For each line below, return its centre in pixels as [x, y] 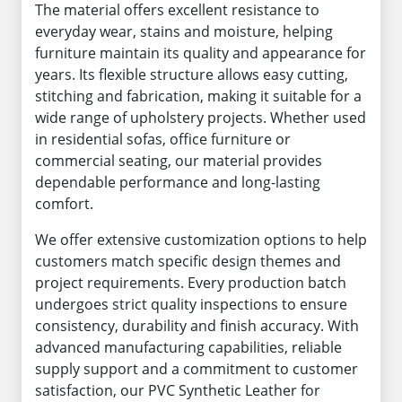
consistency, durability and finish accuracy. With [197, 326]
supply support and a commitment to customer [197, 369]
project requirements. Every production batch [191, 283]
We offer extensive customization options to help [201, 240]
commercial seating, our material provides [179, 161]
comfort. [64, 204]
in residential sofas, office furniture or [163, 139]
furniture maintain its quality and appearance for [201, 53]
